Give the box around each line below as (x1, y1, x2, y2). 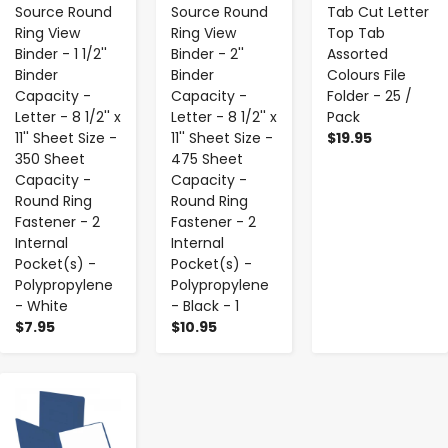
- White (15, 295, 68, 316)
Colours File (327, 64, 406, 85)
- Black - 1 (171, 295, 239, 316)
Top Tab (327, 22, 385, 43)
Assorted (327, 43, 388, 64)
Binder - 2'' (171, 43, 244, 64)
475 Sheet (171, 148, 243, 169)
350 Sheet (15, 148, 85, 169)
